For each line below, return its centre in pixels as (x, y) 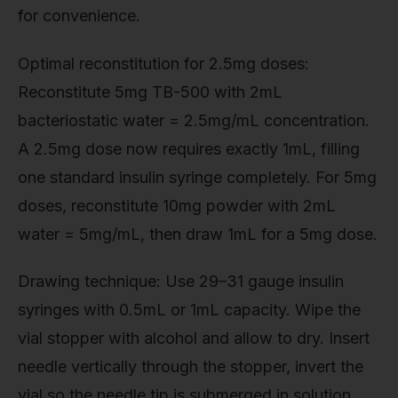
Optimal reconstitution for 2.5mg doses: (163, 63)
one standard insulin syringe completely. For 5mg (197, 177)
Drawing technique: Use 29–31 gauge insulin (181, 282)
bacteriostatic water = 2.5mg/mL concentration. (194, 120)
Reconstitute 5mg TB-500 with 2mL (150, 92)
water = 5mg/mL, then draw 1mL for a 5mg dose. (198, 234)
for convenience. (79, 15)
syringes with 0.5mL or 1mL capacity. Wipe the (189, 310)
